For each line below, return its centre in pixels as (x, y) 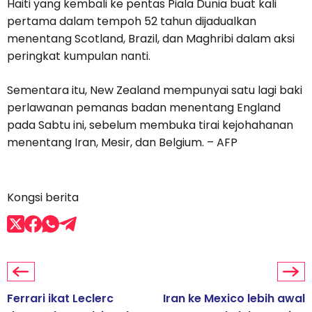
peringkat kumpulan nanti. (79, 56)
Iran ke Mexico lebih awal (234, 299)
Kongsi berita (43, 198)
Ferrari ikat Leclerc (60, 299)
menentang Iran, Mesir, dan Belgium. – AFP (122, 143)
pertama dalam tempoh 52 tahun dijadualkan (132, 22)
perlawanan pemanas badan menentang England (144, 108)
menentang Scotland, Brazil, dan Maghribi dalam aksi (151, 39)
